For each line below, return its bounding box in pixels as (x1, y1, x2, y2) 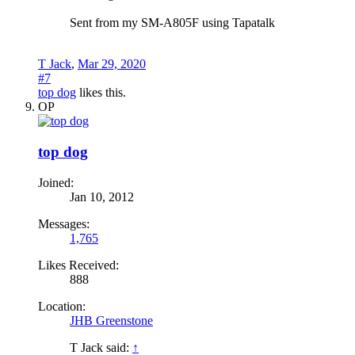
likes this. (76, 86, 126, 100)
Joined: (38, 175, 74, 189)
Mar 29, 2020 (78, 57, 146, 71)
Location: (38, 299, 86, 313)
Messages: (38, 216, 90, 231)
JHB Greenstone (70, 313, 153, 327)
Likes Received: (38, 258, 119, 272)
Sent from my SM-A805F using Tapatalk (70, 16, 275, 30)
